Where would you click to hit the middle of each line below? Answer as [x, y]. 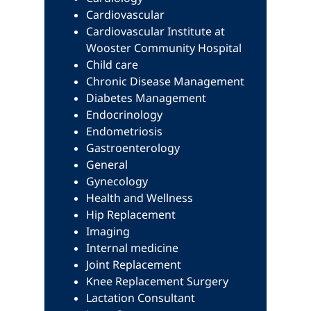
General [107, 165]
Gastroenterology [133, 148]
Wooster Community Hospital [164, 48]
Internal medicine [132, 248]
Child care [112, 65]
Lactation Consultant [141, 298]
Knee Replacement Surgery [157, 281]
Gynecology [117, 181]
